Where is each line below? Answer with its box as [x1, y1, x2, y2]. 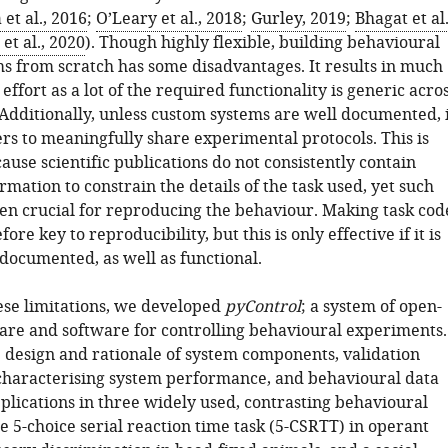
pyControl [224, 295, 301, 319]
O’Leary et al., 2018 [95, 7, 242, 31]
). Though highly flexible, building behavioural [84, 31, 440, 55]
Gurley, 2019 [250, 7, 346, 31]
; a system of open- [300, 295, 442, 319]
